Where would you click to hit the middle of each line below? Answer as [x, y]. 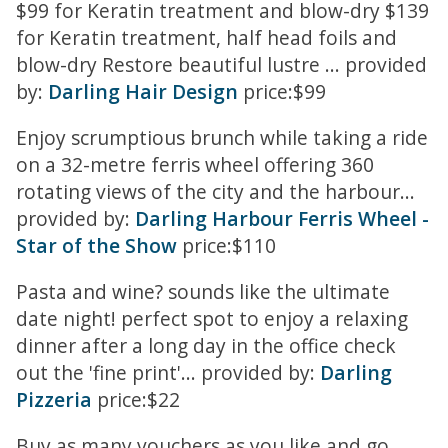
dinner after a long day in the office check [206, 346]
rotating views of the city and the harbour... [215, 191]
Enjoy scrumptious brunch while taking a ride [222, 137]
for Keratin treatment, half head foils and [206, 37]
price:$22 [136, 400]
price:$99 [282, 91]
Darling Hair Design [143, 91]
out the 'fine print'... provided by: [168, 373]
